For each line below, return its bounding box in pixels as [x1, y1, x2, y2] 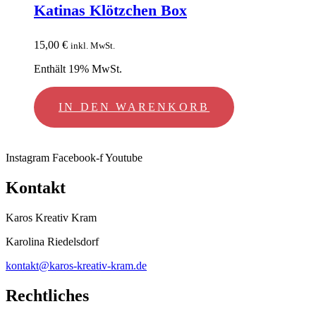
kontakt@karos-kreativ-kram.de [6, 259, 147, 272]
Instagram [6, 151, 49, 164]
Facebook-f [52, 151, 103, 164]
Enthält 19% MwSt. [34, 62, 122, 75]
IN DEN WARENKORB [59, 100, 210, 113]
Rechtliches [6, 286, 89, 305]
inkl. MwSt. [71, 39, 115, 51]
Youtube [105, 151, 142, 164]
